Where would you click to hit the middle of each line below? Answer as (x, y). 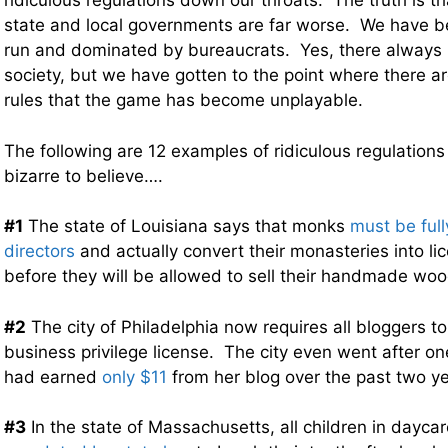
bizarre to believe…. (83, 175)
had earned (53, 376)
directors (39, 251)
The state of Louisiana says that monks (186, 226)
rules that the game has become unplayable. (183, 100)
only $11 (134, 376)
